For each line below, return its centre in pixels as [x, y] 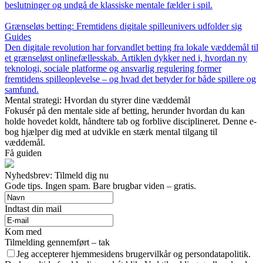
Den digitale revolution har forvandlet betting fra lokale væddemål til [131, 48]
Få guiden [23, 153]
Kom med [23, 232]
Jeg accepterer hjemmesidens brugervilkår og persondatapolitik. [134, 254]
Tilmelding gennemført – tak [57, 242]
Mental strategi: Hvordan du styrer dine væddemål [97, 100]
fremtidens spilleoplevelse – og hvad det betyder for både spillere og [130, 79]
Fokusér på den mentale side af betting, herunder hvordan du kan [125, 111]
